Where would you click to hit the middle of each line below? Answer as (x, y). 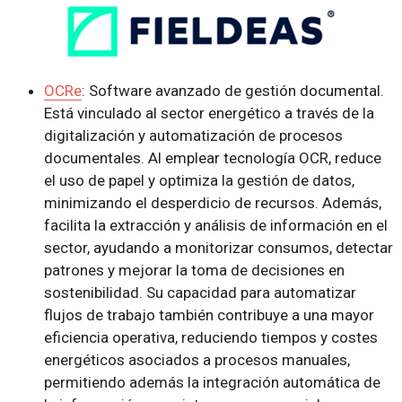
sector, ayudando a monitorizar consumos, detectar (218, 248)
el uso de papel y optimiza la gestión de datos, (199, 181)
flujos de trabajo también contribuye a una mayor (209, 315)
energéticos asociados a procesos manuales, (197, 360)
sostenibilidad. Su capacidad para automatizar (200, 293)
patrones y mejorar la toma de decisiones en (194, 271)
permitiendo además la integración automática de (212, 383)
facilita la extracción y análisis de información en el (215, 226)
